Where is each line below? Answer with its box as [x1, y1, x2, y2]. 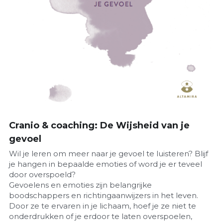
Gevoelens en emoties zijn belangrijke [8, 180, 152, 190]
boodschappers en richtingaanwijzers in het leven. [8, 190, 198, 200]
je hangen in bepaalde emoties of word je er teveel [8, 159, 202, 169]
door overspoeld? [8, 169, 78, 179]
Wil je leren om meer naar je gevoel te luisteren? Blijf [8, 148, 208, 158]
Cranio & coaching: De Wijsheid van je [8, 119, 190, 131]
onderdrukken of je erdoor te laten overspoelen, [8, 211, 192, 221]
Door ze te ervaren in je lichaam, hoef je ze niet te [8, 201, 196, 211]
